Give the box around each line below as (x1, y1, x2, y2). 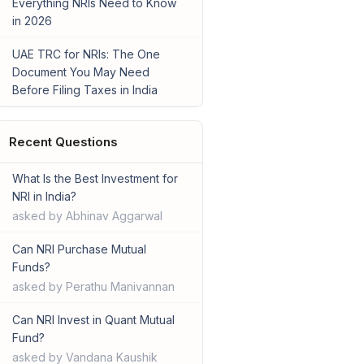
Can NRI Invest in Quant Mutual (11, 313, 175, 327)
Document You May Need (11, 65, 149, 80)
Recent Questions (8, 134, 118, 150)
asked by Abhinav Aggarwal (11, 209, 162, 223)
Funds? (11, 260, 50, 275)
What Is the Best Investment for (11, 171, 178, 186)
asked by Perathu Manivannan (11, 279, 175, 294)
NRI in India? (11, 189, 76, 204)
